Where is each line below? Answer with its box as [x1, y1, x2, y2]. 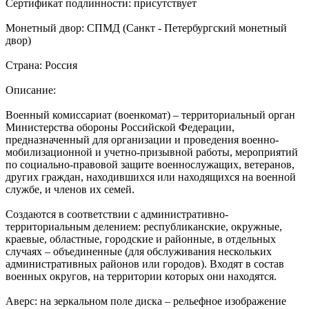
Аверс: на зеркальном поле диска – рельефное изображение [6, 295, 286, 307]
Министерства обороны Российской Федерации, [6, 121, 235, 133]
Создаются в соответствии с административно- [6, 208, 228, 220]
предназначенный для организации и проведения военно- [6, 133, 279, 146]
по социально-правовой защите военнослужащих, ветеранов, [6, 158, 295, 170]
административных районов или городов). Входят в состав [6, 257, 284, 270]
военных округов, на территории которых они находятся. [6, 270, 277, 282]
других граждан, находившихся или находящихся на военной [6, 170, 296, 183]
